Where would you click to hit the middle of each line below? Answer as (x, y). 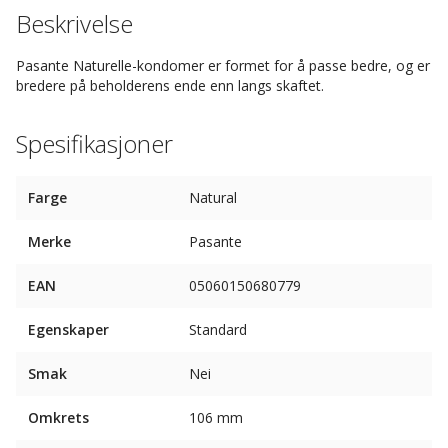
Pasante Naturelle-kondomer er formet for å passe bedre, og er (223, 65)
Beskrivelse (74, 23)
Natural (213, 197)
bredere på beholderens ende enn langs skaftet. (170, 85)
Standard (218, 329)
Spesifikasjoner (94, 143)
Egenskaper (68, 329)
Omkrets (58, 417)
